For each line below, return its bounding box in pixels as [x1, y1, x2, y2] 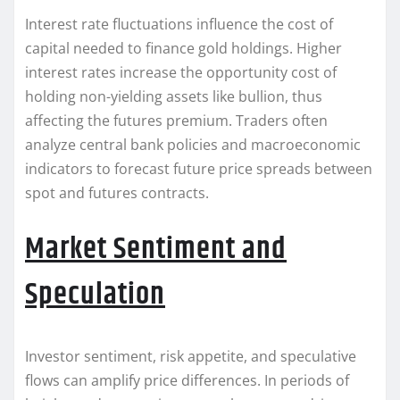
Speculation [25, 271, 165, 319]
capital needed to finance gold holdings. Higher [25, 38, 342, 59]
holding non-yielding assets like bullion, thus [25, 87, 322, 107]
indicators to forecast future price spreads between [25, 159, 372, 179]
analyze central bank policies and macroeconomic [25, 135, 361, 155]
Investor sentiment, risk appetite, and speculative [25, 346, 356, 367]
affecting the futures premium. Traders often [25, 111, 328, 131]
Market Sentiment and [25, 226, 287, 273]
